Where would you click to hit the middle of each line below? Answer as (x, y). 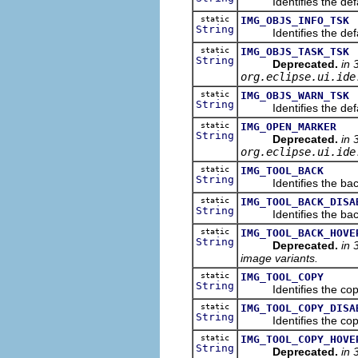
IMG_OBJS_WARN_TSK (295, 95)
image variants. (279, 258)
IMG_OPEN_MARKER (288, 126)
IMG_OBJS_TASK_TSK (295, 51)
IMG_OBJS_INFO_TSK (295, 20)
